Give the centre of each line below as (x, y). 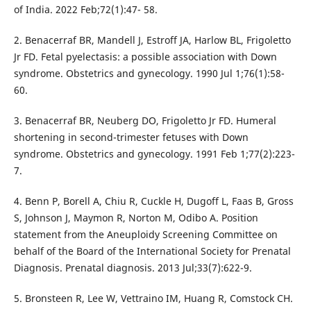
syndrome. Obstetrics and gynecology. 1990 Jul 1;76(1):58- (149, 74)
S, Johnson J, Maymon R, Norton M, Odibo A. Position (136, 218)
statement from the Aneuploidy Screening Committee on (145, 235)
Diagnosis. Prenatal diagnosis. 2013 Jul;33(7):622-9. (133, 268)
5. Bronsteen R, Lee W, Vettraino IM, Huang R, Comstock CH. (153, 299)
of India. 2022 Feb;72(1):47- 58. (85, 10)
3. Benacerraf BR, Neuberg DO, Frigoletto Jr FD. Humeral (145, 121)
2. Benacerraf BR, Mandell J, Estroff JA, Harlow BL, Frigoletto (152, 40)
